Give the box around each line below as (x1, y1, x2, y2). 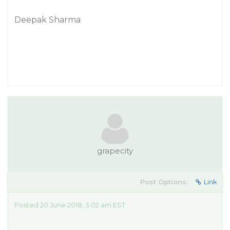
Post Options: (140, 178, 188, 186)
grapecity (97, 146, 133, 156)
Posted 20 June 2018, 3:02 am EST (14, 201, 125, 209)
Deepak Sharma (14, 15, 81, 25)
